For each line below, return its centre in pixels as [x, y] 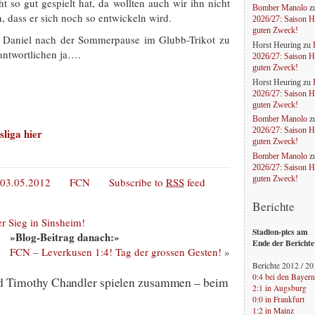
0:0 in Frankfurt [278, 299]
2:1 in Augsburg [279, 288]
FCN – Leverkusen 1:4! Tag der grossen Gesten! [116, 252]
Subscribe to [137, 182]
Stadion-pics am [280, 231]
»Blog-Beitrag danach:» [65, 237]
